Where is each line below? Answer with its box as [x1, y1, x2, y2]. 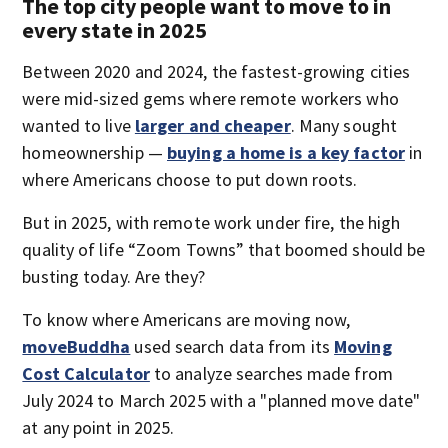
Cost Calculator [22, 362, 150, 385]
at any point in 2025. [22, 416, 175, 439]
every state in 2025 [22, 16, 208, 44]
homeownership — [22, 141, 167, 164]
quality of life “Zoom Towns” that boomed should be [22, 238, 426, 261]
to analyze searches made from [149, 362, 393, 385]
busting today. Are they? [22, 265, 205, 288]
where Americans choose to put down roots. [22, 168, 358, 191]
